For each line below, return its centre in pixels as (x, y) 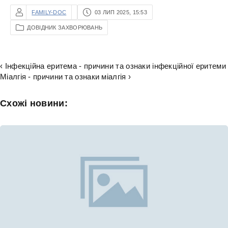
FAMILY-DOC (49, 12)
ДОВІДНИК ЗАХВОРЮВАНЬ (65, 27)
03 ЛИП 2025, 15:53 (121, 12)
